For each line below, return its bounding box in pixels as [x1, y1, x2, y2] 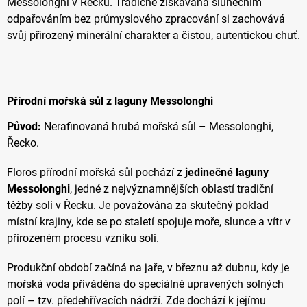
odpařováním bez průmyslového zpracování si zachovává [7, 12, 285, 25]
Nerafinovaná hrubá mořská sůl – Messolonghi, [41, 120, 273, 134]
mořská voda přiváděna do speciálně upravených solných [7, 278, 284, 291]
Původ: [7, 120, 41, 134]
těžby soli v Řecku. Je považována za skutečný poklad [7, 199, 269, 212]
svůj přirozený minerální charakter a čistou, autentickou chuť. [7, 28, 300, 42]
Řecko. [7, 136, 39, 150]
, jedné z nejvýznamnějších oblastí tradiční [70, 182, 273, 196]
